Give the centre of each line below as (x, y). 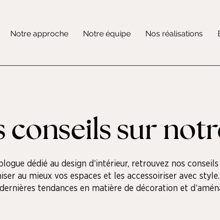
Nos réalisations (174, 34)
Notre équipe (107, 34)
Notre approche (39, 34)
